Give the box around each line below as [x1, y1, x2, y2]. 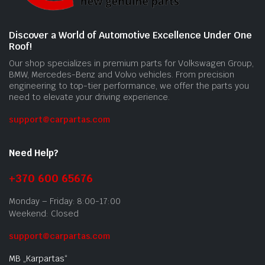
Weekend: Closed [9, 208, 79, 219]
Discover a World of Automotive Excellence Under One [9, 28, 252, 41]
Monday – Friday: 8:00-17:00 [9, 195, 121, 206]
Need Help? [9, 147, 59, 159]
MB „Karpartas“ [9, 253, 67, 264]
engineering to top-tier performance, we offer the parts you [9, 80, 250, 91]
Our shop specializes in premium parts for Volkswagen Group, [9, 57, 254, 69]
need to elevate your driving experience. [9, 91, 170, 102]
